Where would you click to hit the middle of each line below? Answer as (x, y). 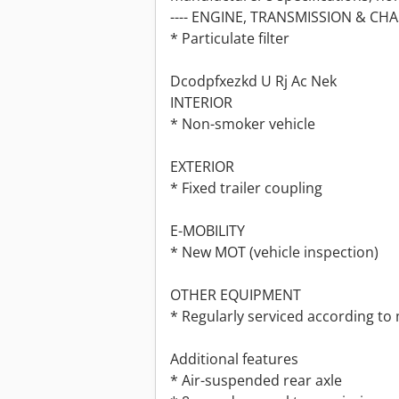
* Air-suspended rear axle (256, 381)
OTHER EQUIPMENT (236, 295)
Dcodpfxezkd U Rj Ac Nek (253, 81)
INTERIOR (201, 103)
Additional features (234, 359)
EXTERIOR (202, 167)
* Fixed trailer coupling (246, 188)
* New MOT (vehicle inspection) (274, 252)
